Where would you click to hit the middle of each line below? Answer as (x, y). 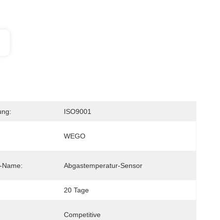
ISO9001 (78, 111)
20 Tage (76, 190)
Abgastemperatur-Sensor (103, 165)
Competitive (82, 215)
